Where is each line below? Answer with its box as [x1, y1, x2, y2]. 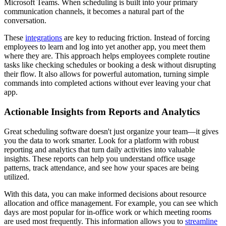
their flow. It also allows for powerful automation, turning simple [4, 70, 209, 79]
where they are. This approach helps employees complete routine [4, 51, 210, 61]
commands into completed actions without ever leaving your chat [4, 79, 210, 88]
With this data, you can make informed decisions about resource [4, 189, 206, 198]
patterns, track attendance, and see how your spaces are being [4, 163, 199, 172]
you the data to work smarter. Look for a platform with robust [4, 136, 199, 145]
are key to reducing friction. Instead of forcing [62, 33, 210, 42]
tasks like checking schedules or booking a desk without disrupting [4, 61, 216, 70]
